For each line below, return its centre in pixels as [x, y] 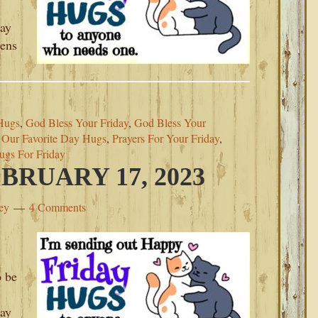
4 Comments [57, 207]
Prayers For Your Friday [166, 138]
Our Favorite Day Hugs [54, 138]
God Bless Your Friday [77, 122]
